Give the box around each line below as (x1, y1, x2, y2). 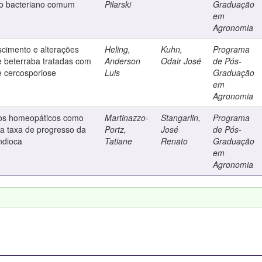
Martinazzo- (105, 112, 149, 123)
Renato (161, 135, 188, 147)
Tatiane (105, 135, 133, 147)
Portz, (105, 123, 127, 135)
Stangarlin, (161, 112, 201, 123)
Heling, (105, 43, 131, 55)
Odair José (161, 55, 202, 67)
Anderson (105, 55, 141, 67)
